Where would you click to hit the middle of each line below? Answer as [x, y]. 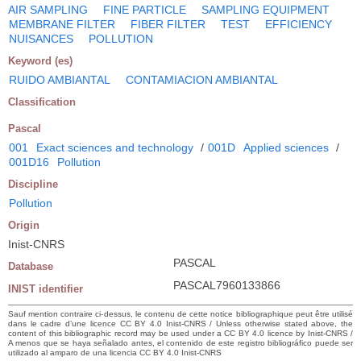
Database [31, 266]
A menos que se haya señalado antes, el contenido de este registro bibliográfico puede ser [180, 342]
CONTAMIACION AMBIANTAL [202, 79]
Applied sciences [286, 147]
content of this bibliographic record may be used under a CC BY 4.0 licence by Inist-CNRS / [180, 333]
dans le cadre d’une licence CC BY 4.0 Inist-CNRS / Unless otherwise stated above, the [180, 323]
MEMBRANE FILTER [62, 24]
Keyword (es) [40, 60]
